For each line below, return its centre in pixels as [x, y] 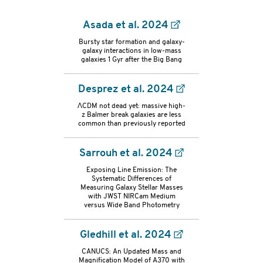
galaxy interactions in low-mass [131, 51]
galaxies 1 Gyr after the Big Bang [131, 60]
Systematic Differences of [131, 179]
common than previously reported [131, 124]
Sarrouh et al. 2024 [126, 153]
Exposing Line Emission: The [131, 170]
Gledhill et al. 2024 [126, 235]
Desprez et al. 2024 [126, 89]
